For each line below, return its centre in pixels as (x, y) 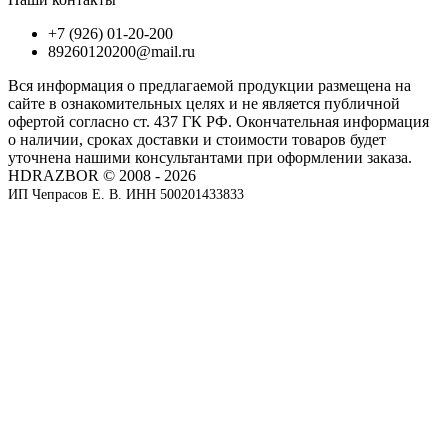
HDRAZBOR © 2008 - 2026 (102, 175)
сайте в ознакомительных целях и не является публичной (204, 103)
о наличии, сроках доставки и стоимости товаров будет (197, 139)
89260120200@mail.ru (121, 51)
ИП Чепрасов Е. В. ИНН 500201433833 (126, 194)
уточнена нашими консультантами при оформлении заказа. (210, 157)
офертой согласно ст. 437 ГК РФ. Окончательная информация (218, 121)
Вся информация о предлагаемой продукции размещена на (209, 85)
